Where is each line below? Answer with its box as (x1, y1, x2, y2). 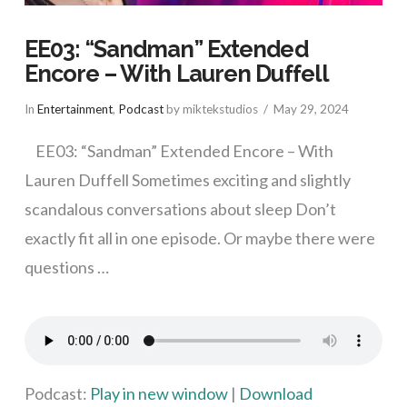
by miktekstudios (163, 102, 258, 117)
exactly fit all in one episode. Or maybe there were (24, 227, 375, 248)
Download (238, 383, 313, 403)
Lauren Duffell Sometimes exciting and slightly (24, 169, 351, 190)
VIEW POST (166, 346, 240, 361)
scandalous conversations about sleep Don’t (24, 198, 336, 219)
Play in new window (89, 383, 228, 403)
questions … (24, 256, 109, 277)
